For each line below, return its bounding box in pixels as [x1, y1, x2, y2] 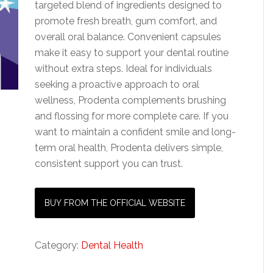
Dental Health [81, 239, 144, 251]
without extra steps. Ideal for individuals [35, 63, 213, 74]
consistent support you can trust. [35, 158, 183, 169]
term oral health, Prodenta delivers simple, [35, 142, 224, 154]
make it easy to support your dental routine [35, 47, 229, 58]
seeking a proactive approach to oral [35, 79, 200, 90]
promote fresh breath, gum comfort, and [35, 15, 218, 27]
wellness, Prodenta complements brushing [35, 94, 227, 106]
